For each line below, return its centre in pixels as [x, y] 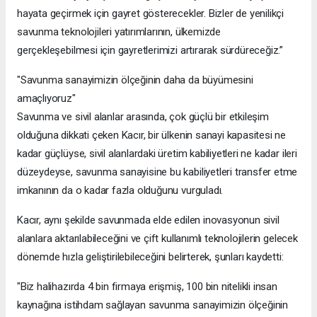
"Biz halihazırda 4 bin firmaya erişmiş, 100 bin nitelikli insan [147, 287]
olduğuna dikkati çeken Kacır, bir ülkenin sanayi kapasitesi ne [152, 136]
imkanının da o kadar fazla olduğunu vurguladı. [120, 191]
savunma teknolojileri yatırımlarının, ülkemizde [119, 32]
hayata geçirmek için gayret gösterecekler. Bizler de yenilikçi [151, 14]
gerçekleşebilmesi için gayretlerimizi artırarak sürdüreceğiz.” [150, 51]
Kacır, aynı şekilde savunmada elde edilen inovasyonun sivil [148, 220]
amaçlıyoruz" [46, 99]
